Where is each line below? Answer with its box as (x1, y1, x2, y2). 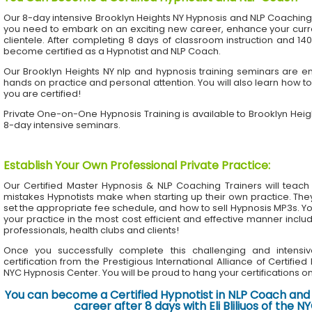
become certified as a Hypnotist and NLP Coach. (3, 45, 223, 58)
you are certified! (3, 87, 83, 101)
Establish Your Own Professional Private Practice (3, 157, 268, 174)
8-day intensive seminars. (3, 118, 120, 132)
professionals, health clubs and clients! (3, 224, 181, 237)
